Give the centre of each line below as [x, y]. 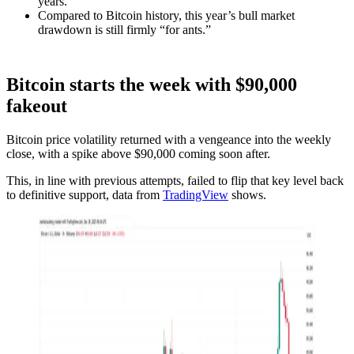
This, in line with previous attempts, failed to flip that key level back [175, 180]
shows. [247, 194]
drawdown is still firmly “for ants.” [124, 29]
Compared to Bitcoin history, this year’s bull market [166, 15]
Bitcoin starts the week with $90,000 [152, 84]
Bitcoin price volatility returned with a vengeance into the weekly [169, 139]
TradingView [196, 194]
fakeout [37, 105]
